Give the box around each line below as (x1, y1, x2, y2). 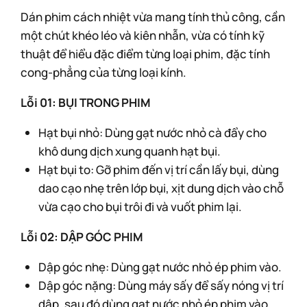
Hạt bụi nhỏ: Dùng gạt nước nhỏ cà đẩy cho (38, 125, 267, 140)
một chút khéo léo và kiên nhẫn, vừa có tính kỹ (21, 27, 265, 43)
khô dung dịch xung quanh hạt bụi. (38, 143, 221, 159)
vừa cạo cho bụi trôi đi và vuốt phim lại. (38, 199, 242, 214)
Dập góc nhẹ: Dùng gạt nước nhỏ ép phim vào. (38, 259, 282, 275)
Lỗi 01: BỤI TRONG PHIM (21, 95, 151, 110)
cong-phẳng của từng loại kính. (21, 64, 186, 80)
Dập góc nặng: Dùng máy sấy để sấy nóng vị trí (38, 278, 284, 293)
